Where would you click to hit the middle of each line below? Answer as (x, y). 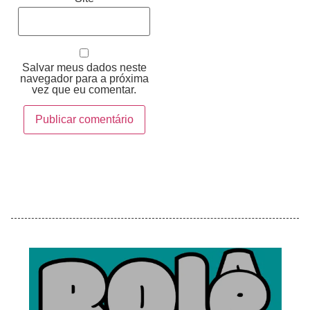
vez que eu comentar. (84, 89)
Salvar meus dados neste (84, 67)
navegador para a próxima (84, 78)
